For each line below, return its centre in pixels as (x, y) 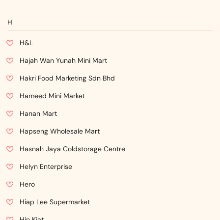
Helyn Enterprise (46, 166)
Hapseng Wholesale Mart (60, 131)
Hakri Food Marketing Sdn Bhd (67, 78)
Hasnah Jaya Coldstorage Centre (72, 149)
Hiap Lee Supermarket (55, 202)
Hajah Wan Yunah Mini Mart (63, 60)
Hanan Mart (38, 113)
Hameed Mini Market (52, 96)
